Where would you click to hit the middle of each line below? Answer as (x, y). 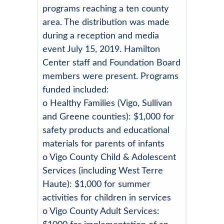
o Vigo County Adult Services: (101, 211)
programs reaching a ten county (105, 9)
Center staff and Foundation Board (111, 63)
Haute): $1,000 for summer (96, 184)
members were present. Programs (110, 76)
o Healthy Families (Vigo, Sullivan (107, 103)
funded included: (76, 90)
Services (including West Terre (103, 171)
